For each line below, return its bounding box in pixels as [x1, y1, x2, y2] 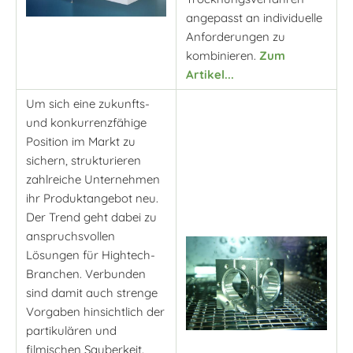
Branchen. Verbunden [26, 266, 146, 282]
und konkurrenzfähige [26, 115, 147, 131]
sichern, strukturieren [26, 153, 141, 169]
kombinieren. [186, 48, 259, 64]
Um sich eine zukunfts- [26, 96, 150, 112]
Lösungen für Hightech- [26, 247, 155, 263]
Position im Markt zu [26, 134, 136, 150]
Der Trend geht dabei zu [26, 210, 157, 225]
